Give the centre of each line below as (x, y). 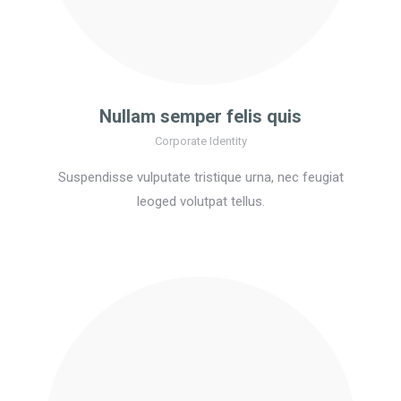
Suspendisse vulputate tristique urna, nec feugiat (200, 178)
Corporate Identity (200, 141)
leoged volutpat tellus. (200, 202)
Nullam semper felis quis (200, 117)
